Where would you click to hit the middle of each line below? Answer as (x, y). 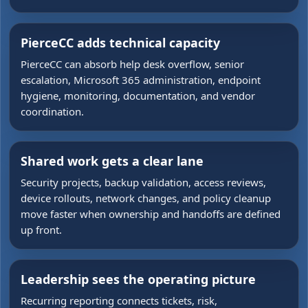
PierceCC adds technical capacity (120, 43)
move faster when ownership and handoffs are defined (151, 214)
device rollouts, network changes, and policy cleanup (146, 198)
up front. (41, 230)
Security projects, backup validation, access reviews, (143, 182)
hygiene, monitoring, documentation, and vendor (138, 96)
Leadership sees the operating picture (138, 279)
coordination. (52, 111)
